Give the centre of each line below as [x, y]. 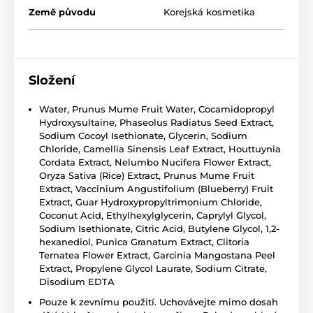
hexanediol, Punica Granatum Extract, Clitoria [144, 242]
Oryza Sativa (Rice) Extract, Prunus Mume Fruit [147, 176]
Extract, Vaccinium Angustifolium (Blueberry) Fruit [156, 189]
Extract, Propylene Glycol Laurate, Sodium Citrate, [153, 269]
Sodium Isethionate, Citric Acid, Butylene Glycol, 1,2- [159, 229]
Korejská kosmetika [209, 12]
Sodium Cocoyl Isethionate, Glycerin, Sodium [143, 136]
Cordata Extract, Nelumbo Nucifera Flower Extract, [155, 162]
